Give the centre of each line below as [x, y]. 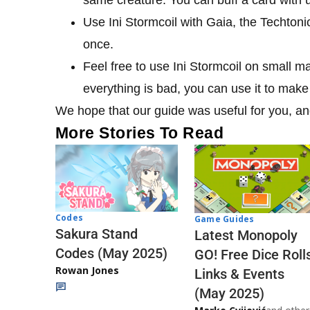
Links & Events [239, 274]
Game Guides [225, 219]
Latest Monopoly [246, 236]
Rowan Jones [87, 270]
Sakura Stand [97, 234]
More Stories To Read [140, 133]
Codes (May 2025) [111, 253]
